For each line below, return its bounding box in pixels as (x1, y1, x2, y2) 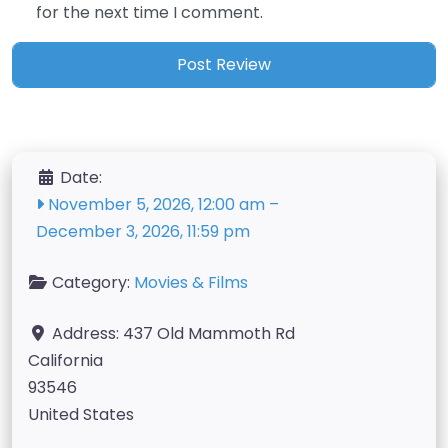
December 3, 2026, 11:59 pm (36, 220, 250, 244)
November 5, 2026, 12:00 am (44, 193, 265, 217)
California (28, 349, 103, 373)
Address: (52, 322, 123, 346)
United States (28, 403, 134, 427)
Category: (52, 271, 134, 295)
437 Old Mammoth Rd (123, 322, 295, 346)
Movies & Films (134, 271, 248, 295)
